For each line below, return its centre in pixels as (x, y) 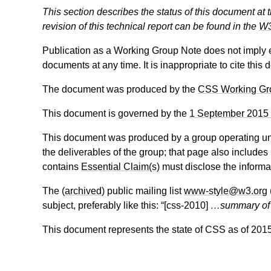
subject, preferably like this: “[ (104, 206)
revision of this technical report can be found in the (151, 27)
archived (83, 191)
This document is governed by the (116, 114)
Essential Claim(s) (120, 167)
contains (62, 167)
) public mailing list (143, 191)
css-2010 (186, 206)
